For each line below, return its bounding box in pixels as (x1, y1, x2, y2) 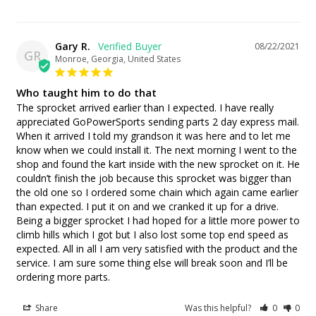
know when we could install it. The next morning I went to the (16, 142, 297, 157)
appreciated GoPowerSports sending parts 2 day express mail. (16, 114, 299, 128)
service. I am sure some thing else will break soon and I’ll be (16, 255, 288, 269)
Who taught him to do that (16, 85, 157, 99)
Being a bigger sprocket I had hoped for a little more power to (16, 213, 300, 227)
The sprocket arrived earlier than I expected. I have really (16, 100, 274, 114)
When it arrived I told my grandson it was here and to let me (16, 128, 291, 142)
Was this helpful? (185, 301, 254, 314)
